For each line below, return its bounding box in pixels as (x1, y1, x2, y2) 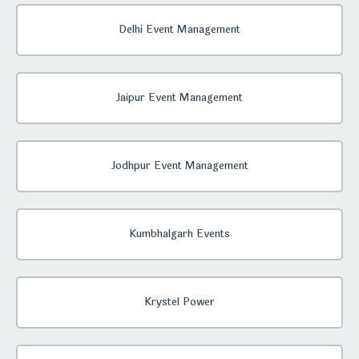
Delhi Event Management (119, 22, 240, 38)
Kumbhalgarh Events (129, 226, 230, 242)
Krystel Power (144, 294, 215, 310)
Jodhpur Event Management (111, 158, 248, 174)
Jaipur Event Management (116, 90, 243, 106)
